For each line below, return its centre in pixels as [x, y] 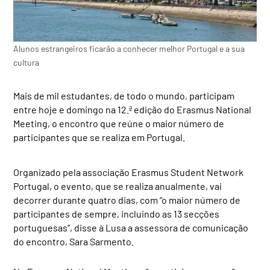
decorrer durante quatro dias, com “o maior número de [127, 199]
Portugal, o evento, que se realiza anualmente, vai [118, 186]
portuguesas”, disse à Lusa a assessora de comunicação [131, 227]
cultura [27, 63]
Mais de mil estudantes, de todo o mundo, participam [124, 95]
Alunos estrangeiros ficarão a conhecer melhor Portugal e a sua [129, 49]
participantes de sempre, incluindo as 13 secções [117, 213]
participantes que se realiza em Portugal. [99, 137]
